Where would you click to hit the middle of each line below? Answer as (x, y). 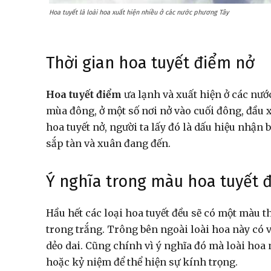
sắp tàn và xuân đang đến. (109, 144)
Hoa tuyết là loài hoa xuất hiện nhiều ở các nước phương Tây (139, 13)
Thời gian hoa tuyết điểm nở (152, 63)
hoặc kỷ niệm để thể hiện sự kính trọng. (143, 262)
